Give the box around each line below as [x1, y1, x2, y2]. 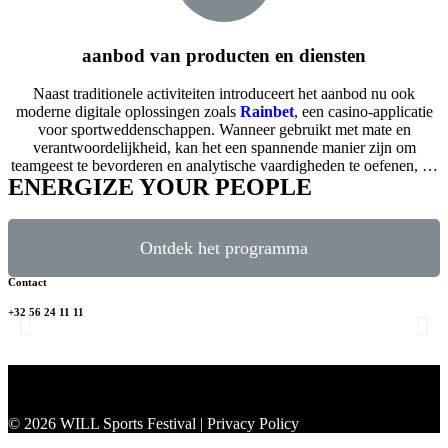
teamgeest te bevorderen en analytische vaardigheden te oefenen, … [10, 157, 438, 175]
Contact [8, 276, 47, 289]
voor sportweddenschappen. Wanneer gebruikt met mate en [37, 121, 411, 139]
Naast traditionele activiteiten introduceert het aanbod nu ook [33, 85, 415, 103]
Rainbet [239, 103, 294, 121]
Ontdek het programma [140, 238, 308, 259]
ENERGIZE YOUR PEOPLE [8, 174, 312, 201]
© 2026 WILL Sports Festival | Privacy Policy [8, 415, 299, 433]
